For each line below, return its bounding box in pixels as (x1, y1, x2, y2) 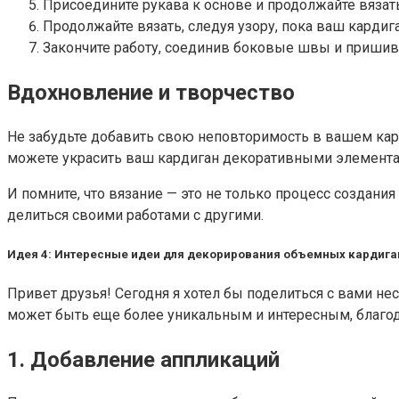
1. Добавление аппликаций (7, 346, 280, 372)
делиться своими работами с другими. (7, 207, 264, 224)
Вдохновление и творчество (7, 80, 295, 106)
